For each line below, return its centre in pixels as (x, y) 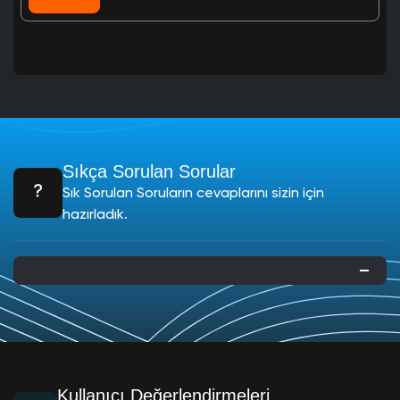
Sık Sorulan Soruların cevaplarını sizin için (193, 193)
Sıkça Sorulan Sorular (149, 171)
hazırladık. (95, 215)
